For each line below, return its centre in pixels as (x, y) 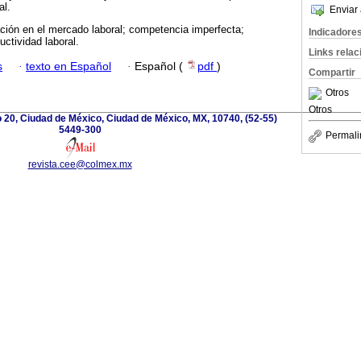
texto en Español (68, 66)
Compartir (332, 73)
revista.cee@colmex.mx (80, 164)
